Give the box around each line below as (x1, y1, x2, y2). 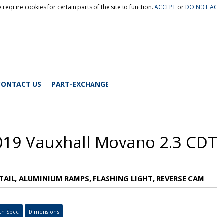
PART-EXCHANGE (51, 79, 109, 89)
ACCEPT (155, 3, 176, 11)
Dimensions (29, 208, 59, 215)
